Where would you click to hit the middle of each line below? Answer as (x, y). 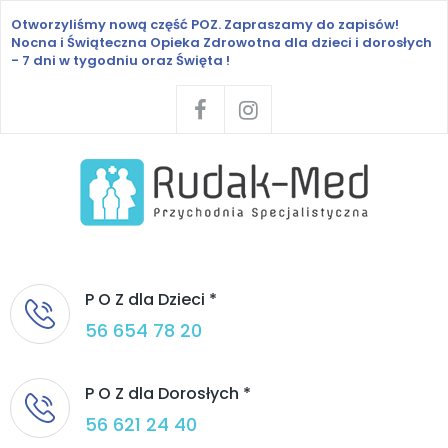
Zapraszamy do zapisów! (311, 24)
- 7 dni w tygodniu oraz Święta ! (120, 60)
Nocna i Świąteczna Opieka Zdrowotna (146, 42)
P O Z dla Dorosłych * (168, 393)
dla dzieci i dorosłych (356, 42)
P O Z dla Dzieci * (151, 299)
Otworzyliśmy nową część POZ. (117, 24)
